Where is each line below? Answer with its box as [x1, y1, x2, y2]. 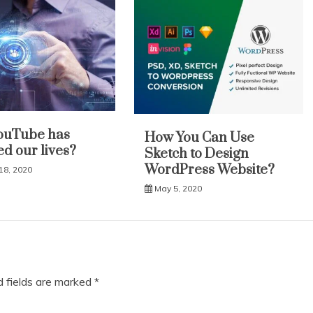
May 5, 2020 [154, 182, 203, 194]
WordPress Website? [145, 161, 275, 179]
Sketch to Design [145, 145, 249, 163]
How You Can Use [145, 129, 255, 147]
